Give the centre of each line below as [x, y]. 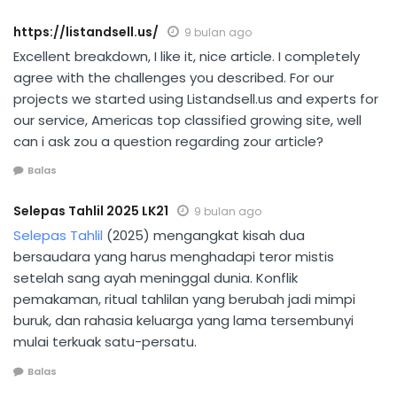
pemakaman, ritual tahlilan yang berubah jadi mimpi [184, 300]
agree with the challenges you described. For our [174, 77]
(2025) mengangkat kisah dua [204, 236]
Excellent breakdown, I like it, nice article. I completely [187, 56]
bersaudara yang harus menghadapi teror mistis [174, 257]
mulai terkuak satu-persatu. [105, 342]
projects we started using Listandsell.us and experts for [196, 98]
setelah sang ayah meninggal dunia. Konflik [156, 278]
